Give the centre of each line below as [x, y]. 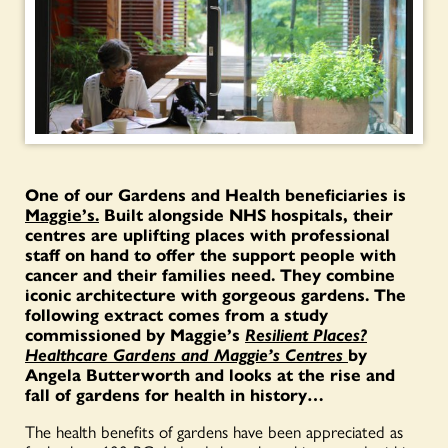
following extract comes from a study [176, 313]
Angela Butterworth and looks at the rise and [210, 373]
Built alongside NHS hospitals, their [246, 213]
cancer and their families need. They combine [210, 273]
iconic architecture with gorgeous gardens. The [215, 293]
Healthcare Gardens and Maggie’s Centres [184, 353]
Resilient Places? [306, 333]
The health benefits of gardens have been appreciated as [214, 430]
